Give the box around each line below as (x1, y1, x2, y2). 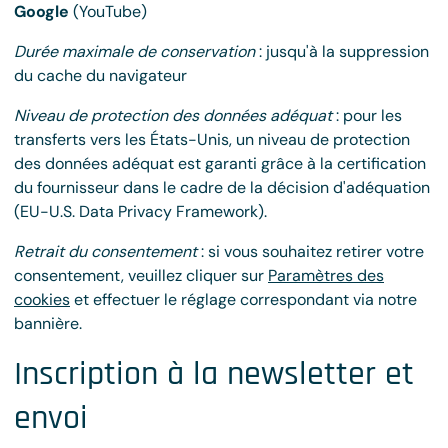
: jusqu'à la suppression (255, 41, 429, 62)
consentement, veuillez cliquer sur (14, 265, 268, 286)
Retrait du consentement (14, 241, 197, 262)
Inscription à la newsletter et (14, 352, 414, 396)
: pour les (332, 105, 402, 126)
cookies (14, 289, 70, 310)
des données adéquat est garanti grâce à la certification (14, 153, 426, 174)
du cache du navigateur (14, 65, 187, 86)
